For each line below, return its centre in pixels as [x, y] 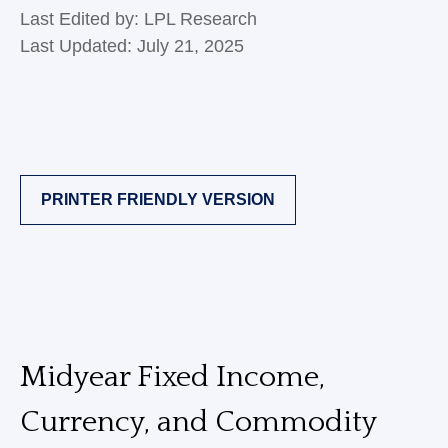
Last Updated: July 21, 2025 [132, 46]
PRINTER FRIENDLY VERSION [158, 199]
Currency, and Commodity [198, 422]
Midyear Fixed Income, [172, 377]
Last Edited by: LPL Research [138, 19]
